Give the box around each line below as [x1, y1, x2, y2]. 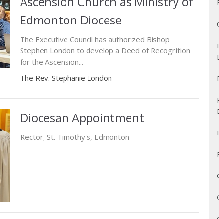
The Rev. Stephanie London [20, 73, 112, 83]
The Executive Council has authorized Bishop [20, 34, 170, 44]
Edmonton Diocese [20, 12, 122, 28]
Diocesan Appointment [20, 109, 144, 126]
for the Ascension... [20, 57, 83, 67]
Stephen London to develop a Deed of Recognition [20, 45, 190, 56]
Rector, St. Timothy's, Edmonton [20, 132, 129, 142]
